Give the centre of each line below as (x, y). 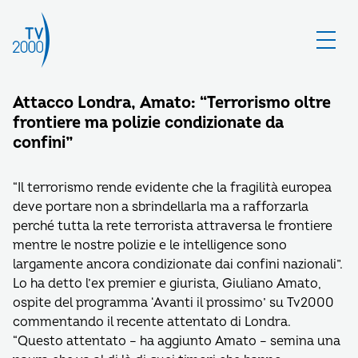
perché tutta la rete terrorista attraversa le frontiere (173, 226)
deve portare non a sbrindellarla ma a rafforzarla (161, 207)
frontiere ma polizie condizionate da (148, 123)
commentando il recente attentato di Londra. (152, 322)
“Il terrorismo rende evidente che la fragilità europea (172, 188)
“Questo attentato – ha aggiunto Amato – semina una (177, 341)
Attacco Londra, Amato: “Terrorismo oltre (172, 103)
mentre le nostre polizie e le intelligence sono (150, 245)
